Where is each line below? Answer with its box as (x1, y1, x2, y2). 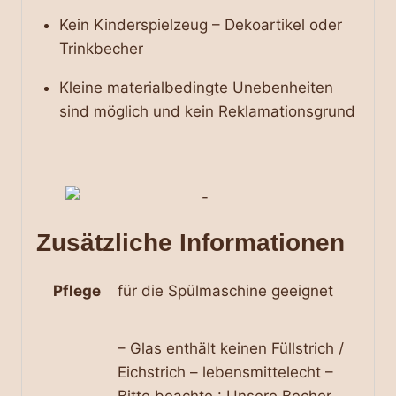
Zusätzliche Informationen (36, 228, 345, 256)
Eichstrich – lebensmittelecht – (118, 362, 333, 381)
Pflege (52, 281, 101, 300)
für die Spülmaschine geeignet (118, 281, 333, 300)
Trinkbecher (58, 40, 143, 58)
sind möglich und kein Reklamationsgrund (58, 103, 355, 121)
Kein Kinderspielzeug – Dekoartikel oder (58, 16, 342, 34)
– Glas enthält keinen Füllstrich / (118, 339, 344, 357)
